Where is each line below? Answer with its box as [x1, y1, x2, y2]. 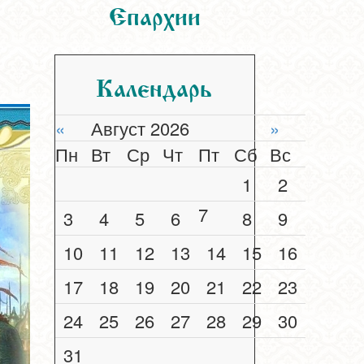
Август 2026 [91, 115, 190, 141]
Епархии [108, 6, 201, 20]
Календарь [96, 77, 214, 92]
